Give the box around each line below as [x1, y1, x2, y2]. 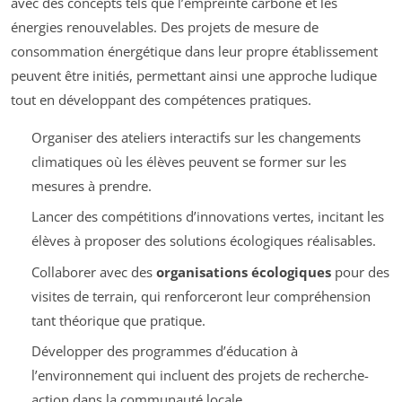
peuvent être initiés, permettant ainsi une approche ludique [11, 66, 377, 84]
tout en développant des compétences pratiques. [11, 90, 311, 109]
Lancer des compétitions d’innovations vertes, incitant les [31, 207, 384, 226]
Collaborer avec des [31, 262, 156, 281]
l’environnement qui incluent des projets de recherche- [31, 366, 369, 385]
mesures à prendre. [31, 176, 152, 195]
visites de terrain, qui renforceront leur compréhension [31, 286, 371, 305]
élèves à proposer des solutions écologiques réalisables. [31, 232, 376, 250]
